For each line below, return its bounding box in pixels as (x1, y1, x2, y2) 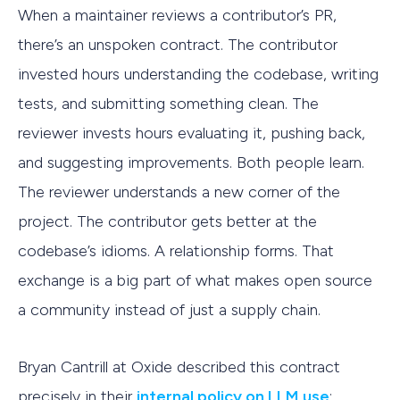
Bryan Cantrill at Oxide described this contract (18, 357, 340, 378)
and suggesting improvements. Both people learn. (18, 152, 364, 172)
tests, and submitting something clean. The (18, 93, 319, 113)
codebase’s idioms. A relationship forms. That (18, 240, 334, 261)
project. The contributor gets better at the (18, 211, 317, 231)
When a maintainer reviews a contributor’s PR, (18, 4, 337, 25)
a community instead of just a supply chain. (18, 299, 321, 320)
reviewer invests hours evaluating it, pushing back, (18, 122, 365, 143)
